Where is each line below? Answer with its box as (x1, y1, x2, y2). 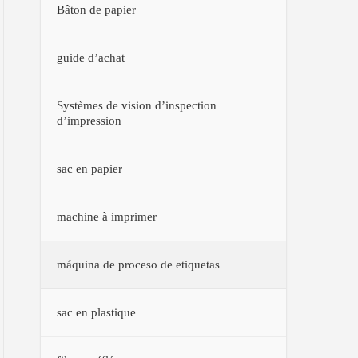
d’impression (57, 113, 122, 127)
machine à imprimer (57, 209, 157, 223)
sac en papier (57, 161, 123, 175)
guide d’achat (57, 50, 125, 64)
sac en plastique (57, 305, 137, 319)
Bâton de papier (57, 2, 137, 16)
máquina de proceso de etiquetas (57, 257, 221, 271)
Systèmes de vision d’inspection (57, 98, 217, 112)
